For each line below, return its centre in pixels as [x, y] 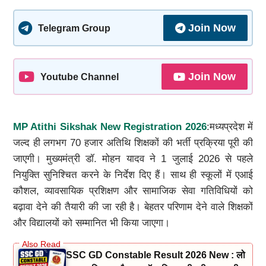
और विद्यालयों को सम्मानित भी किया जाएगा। [91, 223]
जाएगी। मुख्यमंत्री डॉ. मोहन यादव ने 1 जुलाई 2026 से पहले [133, 159]
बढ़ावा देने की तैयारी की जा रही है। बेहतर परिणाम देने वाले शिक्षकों [133, 207]
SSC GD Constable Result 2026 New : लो [155, 255]
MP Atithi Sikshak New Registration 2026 [110, 126]
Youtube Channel [79, 76]
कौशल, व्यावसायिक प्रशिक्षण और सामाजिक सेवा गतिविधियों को [133, 191]
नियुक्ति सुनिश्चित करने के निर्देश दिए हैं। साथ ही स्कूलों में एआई [133, 175]
